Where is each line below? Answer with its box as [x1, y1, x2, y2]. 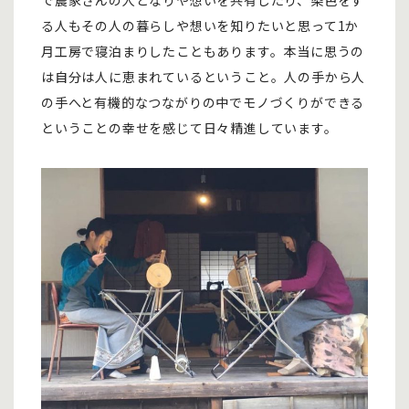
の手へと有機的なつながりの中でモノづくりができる [41, 92, 365, 111]
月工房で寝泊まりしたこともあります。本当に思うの [41, 41, 365, 60]
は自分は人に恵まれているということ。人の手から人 [41, 67, 366, 86]
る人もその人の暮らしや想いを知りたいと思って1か [41, 16, 360, 35]
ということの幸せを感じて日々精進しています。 [41, 118, 338, 137]
